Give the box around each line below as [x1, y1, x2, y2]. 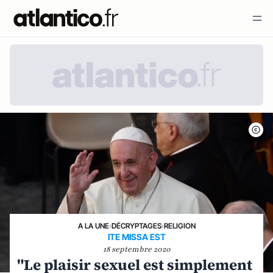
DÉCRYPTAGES [111, 221, 161, 230]
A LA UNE [77, 221, 109, 230]
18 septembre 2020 [102, 244, 171, 254]
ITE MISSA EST [107, 232, 166, 242]
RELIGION [163, 221, 196, 230]
